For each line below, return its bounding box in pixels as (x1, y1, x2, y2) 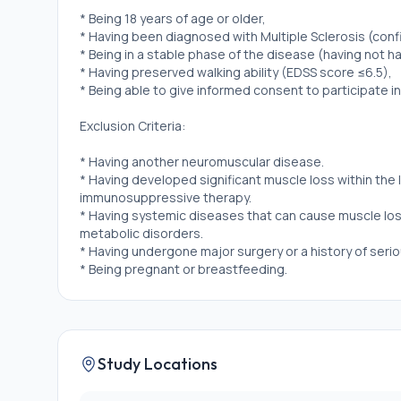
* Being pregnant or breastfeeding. (80, 260, 287, 277)
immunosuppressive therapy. (80, 189, 252, 206)
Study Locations (98, 354, 218, 374)
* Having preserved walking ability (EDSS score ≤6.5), (80, 64, 392, 81)
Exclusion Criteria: (80, 117, 185, 134)
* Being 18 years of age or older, (80, 10, 266, 27)
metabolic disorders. (80, 225, 203, 242)
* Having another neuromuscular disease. (80, 153, 324, 170)
